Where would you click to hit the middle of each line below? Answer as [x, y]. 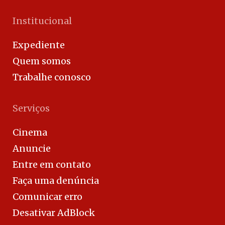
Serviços [31, 108]
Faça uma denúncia [56, 180]
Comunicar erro [47, 196]
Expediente [39, 45]
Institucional [42, 21]
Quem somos [42, 61]
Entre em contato [52, 164]
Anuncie [32, 148]
